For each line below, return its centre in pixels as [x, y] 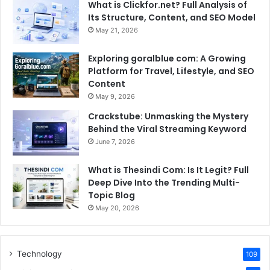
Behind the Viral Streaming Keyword [167, 129]
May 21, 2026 [117, 30]
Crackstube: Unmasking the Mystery [168, 116]
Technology [39, 253]
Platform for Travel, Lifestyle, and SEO [171, 71]
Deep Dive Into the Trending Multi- [164, 182]
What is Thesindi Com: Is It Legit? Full [168, 170]
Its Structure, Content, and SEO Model [172, 17]
